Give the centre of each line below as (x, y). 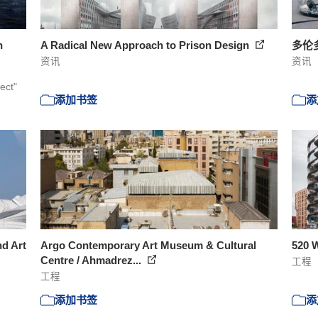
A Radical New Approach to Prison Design (147, 45)
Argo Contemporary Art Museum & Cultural (149, 245)
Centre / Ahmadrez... (93, 260)
